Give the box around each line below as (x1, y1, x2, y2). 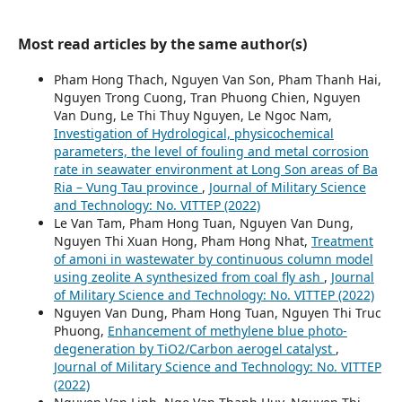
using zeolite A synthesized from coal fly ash (53, 268, 324, 286)
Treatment (310, 232, 373, 250)
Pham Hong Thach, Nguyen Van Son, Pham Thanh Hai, (53, 71, 381, 89)
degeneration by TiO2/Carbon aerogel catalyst (53, 340, 336, 358)
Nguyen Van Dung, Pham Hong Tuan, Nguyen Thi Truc (53, 304, 381, 322)
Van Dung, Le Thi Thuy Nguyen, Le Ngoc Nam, (53, 107, 332, 125)
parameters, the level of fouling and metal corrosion (53, 143, 369, 161)
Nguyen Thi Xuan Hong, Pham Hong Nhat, (53, 232, 311, 250)
